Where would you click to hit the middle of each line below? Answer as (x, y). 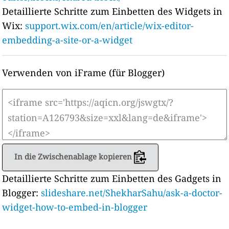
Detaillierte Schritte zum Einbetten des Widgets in (112, 12)
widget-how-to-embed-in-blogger (75, 207)
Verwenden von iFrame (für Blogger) (84, 73)
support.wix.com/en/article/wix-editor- (110, 26)
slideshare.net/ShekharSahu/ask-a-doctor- (132, 192)
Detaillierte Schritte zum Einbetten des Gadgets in (112, 178)
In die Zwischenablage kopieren (73, 156)
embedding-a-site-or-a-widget (67, 40)
